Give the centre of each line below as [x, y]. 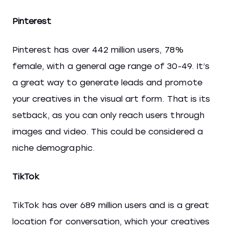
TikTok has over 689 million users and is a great [111, 205]
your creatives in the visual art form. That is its [111, 99]
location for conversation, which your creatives [111, 222]
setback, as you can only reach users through [108, 115]
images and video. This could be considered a [108, 132]
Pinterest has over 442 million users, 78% [98, 50]
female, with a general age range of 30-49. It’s [111, 66]
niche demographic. [53, 148]
